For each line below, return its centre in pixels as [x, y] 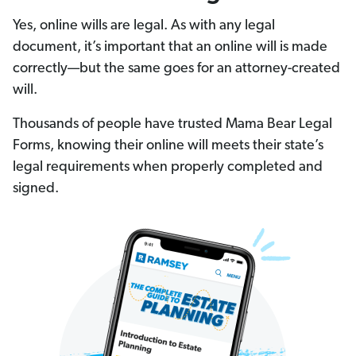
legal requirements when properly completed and [168, 168]
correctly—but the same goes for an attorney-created [176, 69]
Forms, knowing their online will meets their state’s [168, 146]
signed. [36, 189]
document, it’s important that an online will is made [170, 48]
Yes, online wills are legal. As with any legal [144, 26]
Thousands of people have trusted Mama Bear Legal [172, 125]
